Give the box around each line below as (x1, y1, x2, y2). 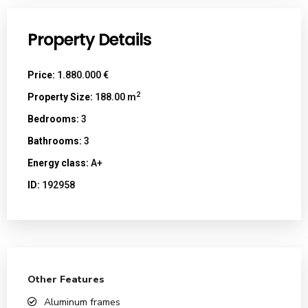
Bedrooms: (27, 113, 79, 125)
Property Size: (27, 91, 93, 103)
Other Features (27, 273, 104, 287)
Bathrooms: (27, 135, 82, 147)
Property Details (27, 28, 151, 52)
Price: (27, 69, 55, 81)
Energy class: (27, 157, 89, 169)
